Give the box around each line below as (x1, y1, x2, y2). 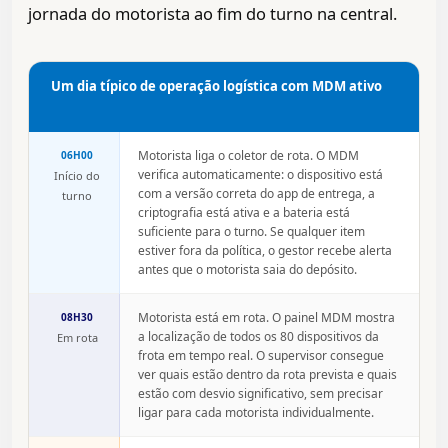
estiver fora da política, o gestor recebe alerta (138, 242, 392, 260)
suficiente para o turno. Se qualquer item (138, 223, 365, 241)
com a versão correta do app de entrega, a (138, 185, 375, 203)
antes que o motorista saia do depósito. (138, 261, 357, 279)
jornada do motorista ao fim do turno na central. (28, 2, 397, 26)
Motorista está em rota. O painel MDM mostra (138, 309, 395, 327)
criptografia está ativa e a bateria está (138, 204, 350, 222)
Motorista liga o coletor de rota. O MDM (138, 147, 359, 165)
